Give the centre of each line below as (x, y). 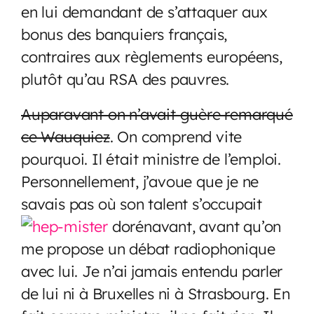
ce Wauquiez (66, 136)
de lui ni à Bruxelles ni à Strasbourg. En (156, 293)
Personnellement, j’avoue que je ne (140, 181)
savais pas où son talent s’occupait (142, 203)
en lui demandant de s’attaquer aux (145, 11)
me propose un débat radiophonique (148, 248)
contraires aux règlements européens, (152, 56)
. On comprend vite (176, 136)
